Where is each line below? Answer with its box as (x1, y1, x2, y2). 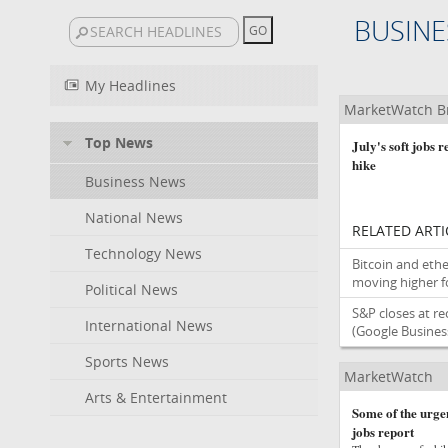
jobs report (351, 422, 414, 441)
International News (85, 316, 213, 335)
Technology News (85, 244, 202, 263)
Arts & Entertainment (85, 388, 227, 407)
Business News (85, 172, 186, 191)
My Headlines (85, 76, 176, 95)
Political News (85, 280, 178, 299)
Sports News (85, 352, 169, 371)
